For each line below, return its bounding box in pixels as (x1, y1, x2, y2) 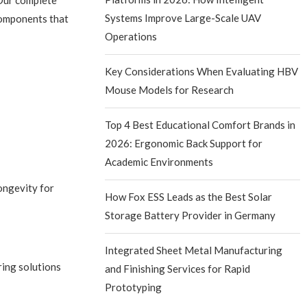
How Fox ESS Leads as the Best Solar (105, 191, 273, 204)
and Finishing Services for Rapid (105, 262, 251, 275)
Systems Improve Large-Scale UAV (105, 12, 262, 25)
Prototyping (105, 281, 162, 294)
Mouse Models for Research (105, 84, 234, 97)
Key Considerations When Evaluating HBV (105, 65, 299, 78)
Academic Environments (105, 156, 214, 169)
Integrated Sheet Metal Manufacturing (105, 244, 283, 257)
